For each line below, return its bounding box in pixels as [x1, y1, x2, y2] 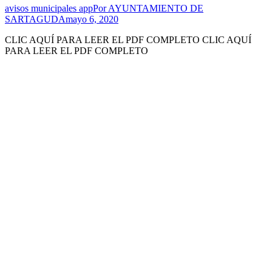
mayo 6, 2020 [66, 13, 118, 24]
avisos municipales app [5, 2, 93, 13]
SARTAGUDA [5, 13, 66, 24]
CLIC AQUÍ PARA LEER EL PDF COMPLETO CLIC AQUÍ [5, 34, 251, 45]
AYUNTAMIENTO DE [108, 2, 203, 13]
